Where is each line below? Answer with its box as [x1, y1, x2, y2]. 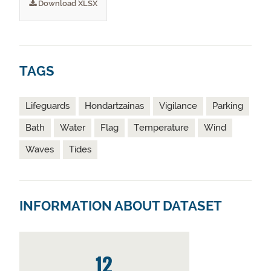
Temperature [134, 122, 189, 133]
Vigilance [159, 100, 197, 111]
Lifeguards [25, 100, 70, 111]
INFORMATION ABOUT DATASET [19, 198, 222, 214]
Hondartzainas [85, 100, 144, 111]
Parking [212, 100, 243, 111]
